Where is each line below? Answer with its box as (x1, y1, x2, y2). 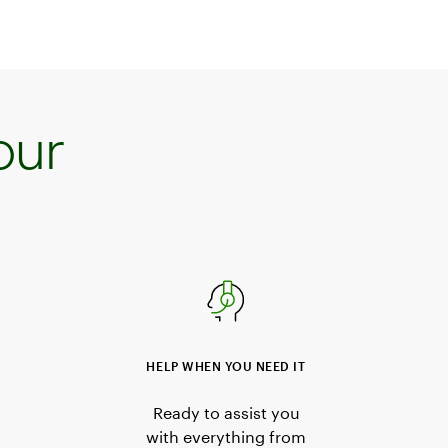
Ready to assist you (152, 402, 300, 422)
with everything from (146, 426, 306, 446)
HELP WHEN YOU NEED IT (146, 358, 306, 373)
